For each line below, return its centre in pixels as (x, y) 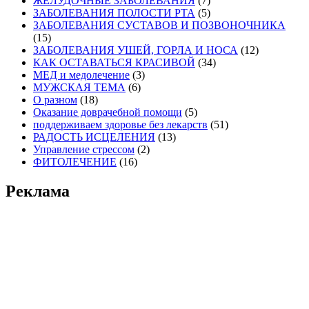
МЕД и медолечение (81, 75)
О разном (55, 100)
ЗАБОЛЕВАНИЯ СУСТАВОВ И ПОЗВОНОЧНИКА (159, 26)
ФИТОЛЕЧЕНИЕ (75, 162)
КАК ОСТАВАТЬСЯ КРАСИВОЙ (114, 63)
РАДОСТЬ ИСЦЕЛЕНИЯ (94, 137)
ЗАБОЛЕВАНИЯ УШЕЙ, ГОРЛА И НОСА (136, 50)
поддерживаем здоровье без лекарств (120, 125)
